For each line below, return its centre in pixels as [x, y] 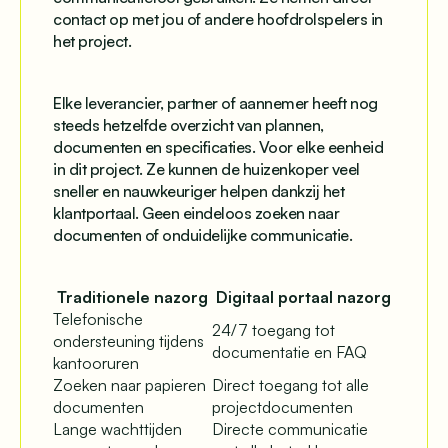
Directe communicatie [290, 428]
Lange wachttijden [117, 428]
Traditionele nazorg [132, 296]
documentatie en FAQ [289, 351]
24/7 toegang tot [273, 329]
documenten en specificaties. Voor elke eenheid [218, 146]
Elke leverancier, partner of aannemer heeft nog [215, 102]
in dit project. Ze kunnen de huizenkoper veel [206, 168]
